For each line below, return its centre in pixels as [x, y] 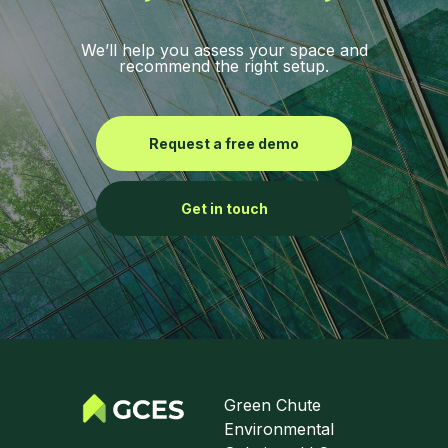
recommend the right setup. [224, 66]
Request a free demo [224, 143]
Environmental [279, 429]
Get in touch [224, 208]
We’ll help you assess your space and [224, 50]
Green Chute [272, 405]
